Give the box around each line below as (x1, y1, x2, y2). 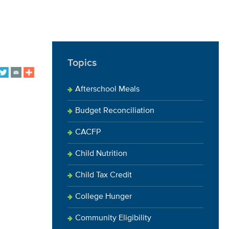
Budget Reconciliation (75, 107, 154, 115)
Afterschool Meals (75, 85, 140, 94)
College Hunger (75, 193, 132, 201)
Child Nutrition (75, 150, 127, 158)
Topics (67, 58, 97, 68)
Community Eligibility (75, 214, 151, 222)
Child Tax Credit (75, 171, 132, 179)
